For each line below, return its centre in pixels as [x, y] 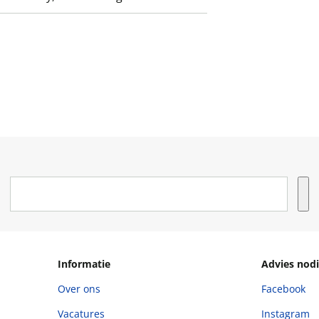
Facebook [283, 289]
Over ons [79, 289]
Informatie [84, 264]
